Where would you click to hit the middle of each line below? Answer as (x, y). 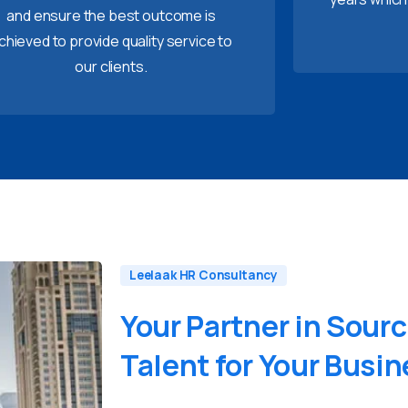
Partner (238, 326)
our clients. (111, 66)
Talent (165, 366)
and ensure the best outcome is (111, 15)
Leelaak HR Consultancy (204, 275)
